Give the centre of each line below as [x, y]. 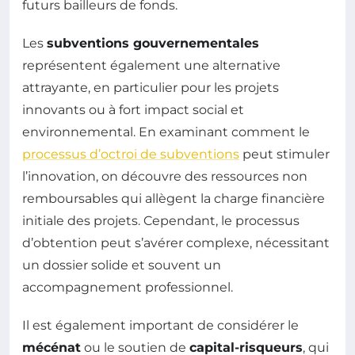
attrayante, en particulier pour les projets [151, 87]
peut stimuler [284, 154]
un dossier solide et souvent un [122, 265]
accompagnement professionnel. [128, 287]
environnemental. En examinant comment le [166, 132]
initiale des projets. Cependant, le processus [161, 220]
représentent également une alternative [151, 65]
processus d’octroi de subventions [131, 154]
